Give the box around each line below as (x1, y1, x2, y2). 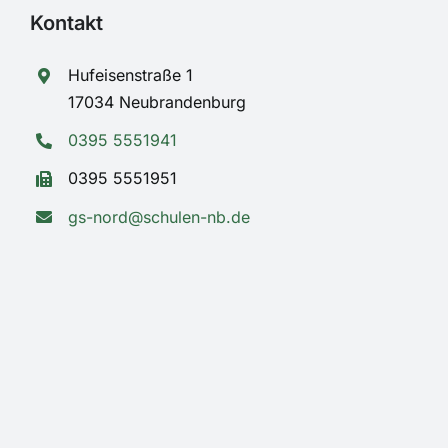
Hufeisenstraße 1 (68, 65, 194, 86)
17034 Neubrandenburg (68, 92, 247, 113)
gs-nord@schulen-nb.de (68, 206, 251, 227)
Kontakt (29, 11, 103, 36)
